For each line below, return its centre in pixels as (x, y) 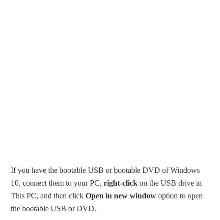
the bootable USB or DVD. (54, 209)
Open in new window (121, 196)
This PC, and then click (48, 196)
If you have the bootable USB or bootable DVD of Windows (106, 170)
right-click (121, 183)
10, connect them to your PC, (57, 183)
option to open (180, 196)
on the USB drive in (170, 183)
